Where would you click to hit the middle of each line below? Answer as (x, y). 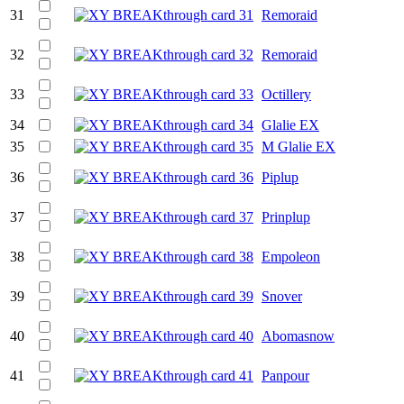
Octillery (286, 94)
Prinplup (286, 216)
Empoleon (291, 256)
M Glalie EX (298, 146)
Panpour (285, 375)
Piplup (280, 177)
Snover (282, 296)
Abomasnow (298, 335)
